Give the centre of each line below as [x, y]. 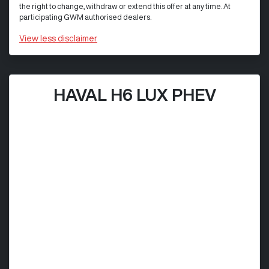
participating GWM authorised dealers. [85, 17]
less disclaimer [69, 38]
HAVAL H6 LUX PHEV [134, 94]
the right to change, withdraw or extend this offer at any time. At [125, 6]
